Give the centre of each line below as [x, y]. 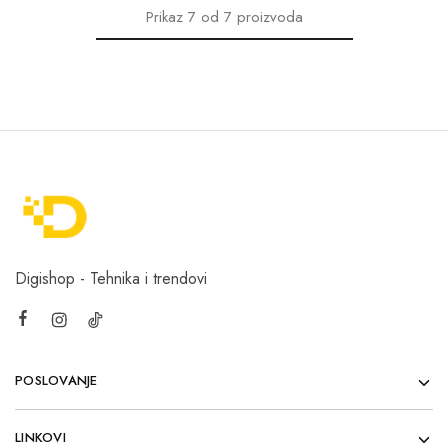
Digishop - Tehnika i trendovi [111, 278]
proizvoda [269, 16]
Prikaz [164, 16]
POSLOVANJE [56, 380]
